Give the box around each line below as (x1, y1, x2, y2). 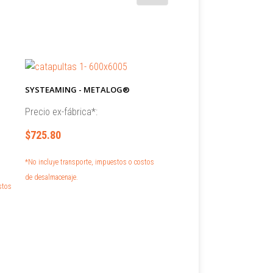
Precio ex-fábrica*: (24, 106, 97, 118)
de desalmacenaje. (24, 173, 78, 182)
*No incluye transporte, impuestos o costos (24, 158, 154, 166)
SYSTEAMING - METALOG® (24, 84, 130, 95)
